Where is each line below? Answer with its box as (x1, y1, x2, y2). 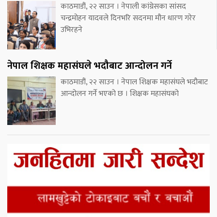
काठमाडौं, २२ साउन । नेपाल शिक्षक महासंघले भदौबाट (61, 76, 208, 89)
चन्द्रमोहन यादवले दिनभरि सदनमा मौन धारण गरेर (61, 12, 196, 25)
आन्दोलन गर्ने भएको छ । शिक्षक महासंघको (61, 87, 179, 101)
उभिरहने (61, 23, 82, 37)
